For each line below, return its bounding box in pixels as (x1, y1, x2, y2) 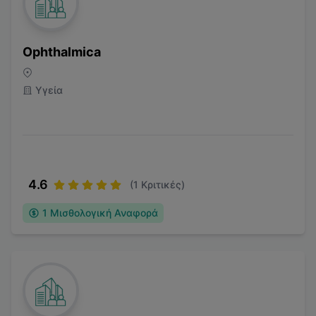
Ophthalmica (23, 44, 101, 59)
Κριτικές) (138, 178, 185, 190)
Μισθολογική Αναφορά (50, 207, 158, 219)
